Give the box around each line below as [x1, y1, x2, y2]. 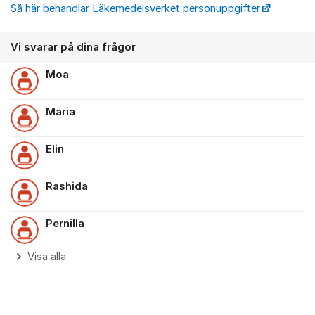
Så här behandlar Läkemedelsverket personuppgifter [11, 2, 260, 15]
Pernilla [46, 217, 84, 231]
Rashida [46, 180, 88, 193]
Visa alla [27, 250, 66, 264]
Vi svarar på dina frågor [11, 41, 136, 54]
